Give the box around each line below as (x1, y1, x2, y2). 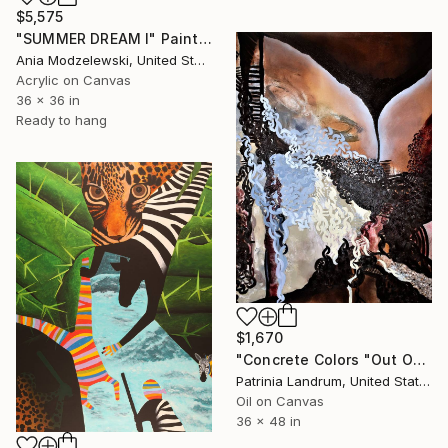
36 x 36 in (16, 91, 80, 108)
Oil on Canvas (236, 393, 324, 410)
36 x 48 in (236, 413, 301, 430)
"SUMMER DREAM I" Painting (198, 29, 212, 47)
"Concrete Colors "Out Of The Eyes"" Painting (412, 351, 426, 369)
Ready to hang (16, 111, 107, 128)
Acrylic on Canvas (16, 71, 131, 88)
